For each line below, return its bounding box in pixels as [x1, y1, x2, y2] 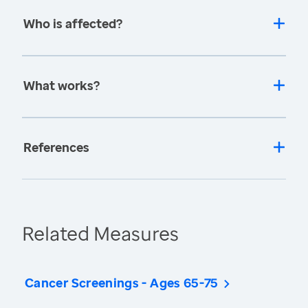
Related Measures [22, 220, 179, 247]
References [23, 139, 89, 156]
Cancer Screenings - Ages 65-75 [25, 274, 219, 291]
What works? [23, 77, 100, 94]
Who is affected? [23, 15, 122, 32]
